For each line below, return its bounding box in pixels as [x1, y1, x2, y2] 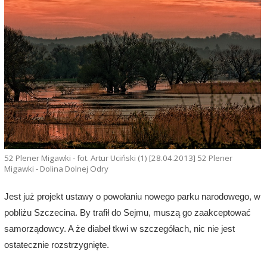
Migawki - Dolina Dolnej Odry [4, 163, 108, 175]
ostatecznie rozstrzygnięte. [4, 240, 109, 250]
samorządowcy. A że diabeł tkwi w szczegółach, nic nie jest [4, 224, 235, 234]
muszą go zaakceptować [153, 208, 251, 218]
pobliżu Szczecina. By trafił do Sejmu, [4, 208, 153, 218]
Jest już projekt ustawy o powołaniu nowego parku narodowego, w [4, 192, 260, 201]
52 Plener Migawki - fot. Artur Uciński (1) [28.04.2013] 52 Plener [4, 153, 232, 164]
